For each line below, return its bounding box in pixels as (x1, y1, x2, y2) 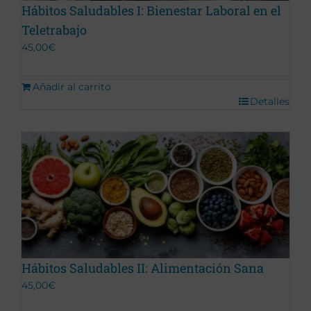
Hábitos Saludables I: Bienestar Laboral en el (22, 2, 281, 19)
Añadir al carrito (33, 81, 111, 94)
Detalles (250, 95, 289, 108)
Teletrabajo (22, 22, 87, 39)
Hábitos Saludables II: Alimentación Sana (22, 259, 264, 276)
